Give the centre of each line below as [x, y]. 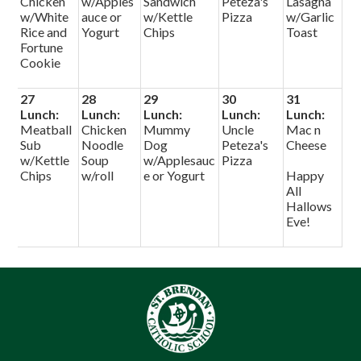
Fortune [42, 47]
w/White [45, 17]
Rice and [44, 32]
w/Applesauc [180, 160]
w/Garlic [311, 17]
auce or [102, 17]
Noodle [103, 145]
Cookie [41, 62]
